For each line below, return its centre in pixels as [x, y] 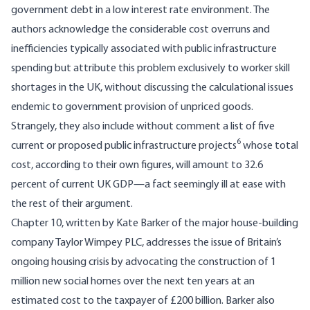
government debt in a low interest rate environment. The [140, 11]
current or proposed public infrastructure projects [124, 146]
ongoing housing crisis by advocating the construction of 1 [144, 263]
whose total [270, 146]
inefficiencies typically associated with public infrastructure [144, 49]
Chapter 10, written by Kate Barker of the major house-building [155, 224]
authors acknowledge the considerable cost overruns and [140, 30]
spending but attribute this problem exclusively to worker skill [151, 69]
